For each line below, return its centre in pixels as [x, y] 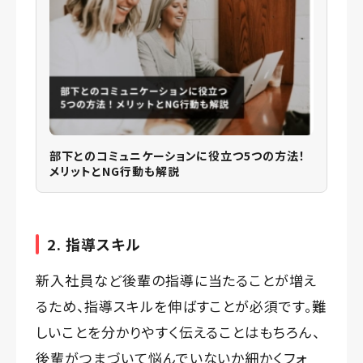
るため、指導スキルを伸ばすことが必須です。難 [181, 306]
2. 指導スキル [94, 244]
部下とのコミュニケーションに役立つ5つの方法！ [178, 156]
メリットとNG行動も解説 [115, 171]
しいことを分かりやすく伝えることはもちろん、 [178, 332]
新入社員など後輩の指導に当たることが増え [177, 280]
